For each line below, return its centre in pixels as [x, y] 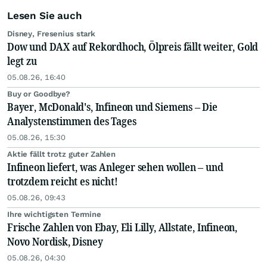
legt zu [22, 61]
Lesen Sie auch [45, 15]
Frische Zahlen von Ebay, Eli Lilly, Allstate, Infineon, [122, 227]
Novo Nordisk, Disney [55, 241]
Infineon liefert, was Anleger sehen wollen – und [115, 167]
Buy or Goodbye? [39, 94]
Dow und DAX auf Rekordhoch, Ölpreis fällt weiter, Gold [133, 46]
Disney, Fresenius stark [52, 34]
